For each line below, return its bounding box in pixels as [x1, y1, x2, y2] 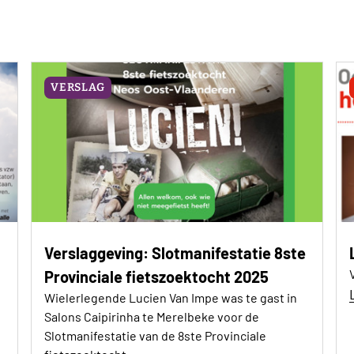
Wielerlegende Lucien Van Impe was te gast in [44, 289, 298, 305]
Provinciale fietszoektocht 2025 [44, 266, 269, 286]
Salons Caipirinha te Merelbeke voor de [44, 308, 260, 324]
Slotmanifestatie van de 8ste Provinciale [44, 327, 267, 343]
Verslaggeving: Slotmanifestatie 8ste [44, 243, 307, 262]
